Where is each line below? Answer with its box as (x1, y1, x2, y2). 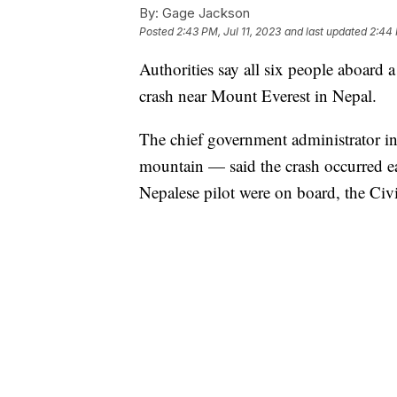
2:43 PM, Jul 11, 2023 (176, 24, 281, 38)
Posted (139, 24, 176, 38)
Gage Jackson (159, 4, 250, 21)
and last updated (284, 24, 367, 38)
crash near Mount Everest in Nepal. (139, 83, 377, 106)
